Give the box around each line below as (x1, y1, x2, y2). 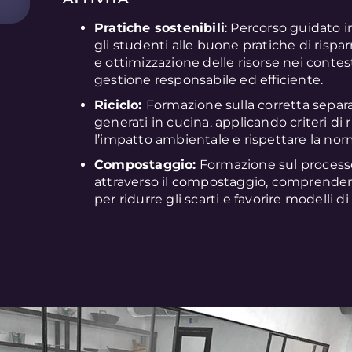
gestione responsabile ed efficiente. (94, 71, 324, 87)
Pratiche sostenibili (94, 20, 225, 35)
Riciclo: (94, 97, 146, 112)
